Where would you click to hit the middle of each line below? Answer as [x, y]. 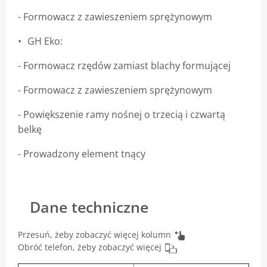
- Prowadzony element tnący [82, 154]
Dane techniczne [89, 207]
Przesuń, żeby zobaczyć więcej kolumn [94, 235]
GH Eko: [45, 41]
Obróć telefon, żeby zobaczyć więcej [90, 247]
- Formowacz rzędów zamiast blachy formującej [124, 66]
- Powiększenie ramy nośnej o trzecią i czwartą [122, 114]
